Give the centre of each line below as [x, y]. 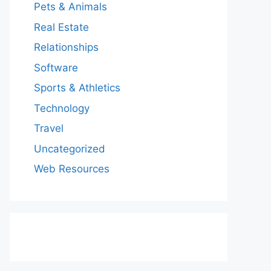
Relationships [66, 47]
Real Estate [61, 27]
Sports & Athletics [77, 88]
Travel [49, 128]
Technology [62, 108]
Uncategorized [70, 149]
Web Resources [72, 169]
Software [56, 67]
